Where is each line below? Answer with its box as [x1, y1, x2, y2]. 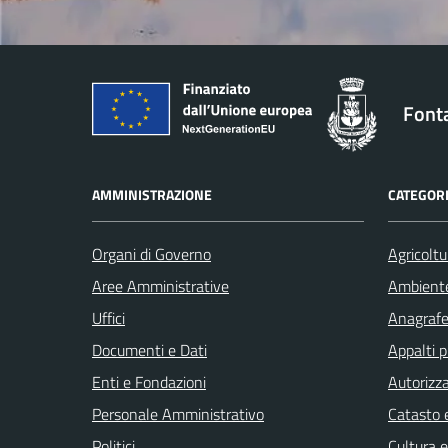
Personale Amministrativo [92, 401, 264, 426]
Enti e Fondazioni [92, 369, 206, 394]
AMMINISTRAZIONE [92, 183, 212, 205]
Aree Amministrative [92, 273, 229, 298]
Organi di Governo [92, 241, 211, 266]
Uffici [92, 305, 125, 330]
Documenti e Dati [92, 337, 207, 362]
